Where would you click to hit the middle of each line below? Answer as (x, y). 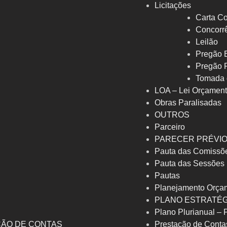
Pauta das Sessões (190, 164)
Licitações (173, 6)
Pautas (167, 176)
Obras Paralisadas (188, 103)
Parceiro (170, 127)
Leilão (207, 42)
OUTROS (172, 115)
